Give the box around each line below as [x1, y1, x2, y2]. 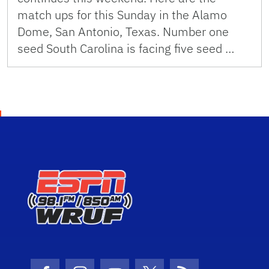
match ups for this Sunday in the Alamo [17, 7, 227, 23]
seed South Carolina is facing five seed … [17, 40, 234, 57]
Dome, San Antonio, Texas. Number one [17, 23, 229, 40]
